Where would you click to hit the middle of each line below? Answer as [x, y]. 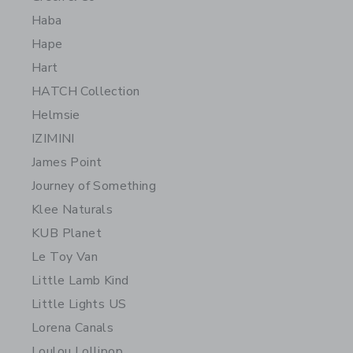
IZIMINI [53, 139]
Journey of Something [94, 186]
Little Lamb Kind [80, 281]
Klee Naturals [72, 210]
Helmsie [56, 115]
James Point [67, 162]
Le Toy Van [65, 257]
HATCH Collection [86, 91]
